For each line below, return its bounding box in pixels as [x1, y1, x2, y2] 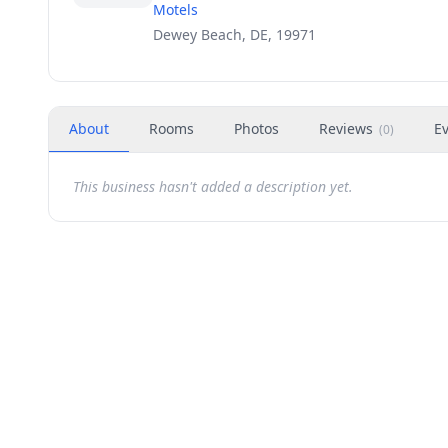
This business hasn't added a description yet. [73, 177, 353, 196]
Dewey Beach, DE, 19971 [153, 25, 316, 44]
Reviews [319, 119, 373, 138]
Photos [234, 119, 279, 138]
